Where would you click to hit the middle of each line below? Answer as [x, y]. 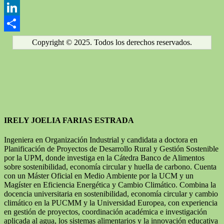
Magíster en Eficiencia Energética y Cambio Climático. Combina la [110, 185]
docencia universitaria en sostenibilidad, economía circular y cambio [111, 194]
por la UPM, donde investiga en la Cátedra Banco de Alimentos [104, 158]
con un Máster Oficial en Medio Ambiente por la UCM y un [99, 176]
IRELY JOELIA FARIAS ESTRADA [69, 120]
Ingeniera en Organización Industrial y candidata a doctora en [101, 140]
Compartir [20, 39]
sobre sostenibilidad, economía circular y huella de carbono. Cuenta [110, 167]
